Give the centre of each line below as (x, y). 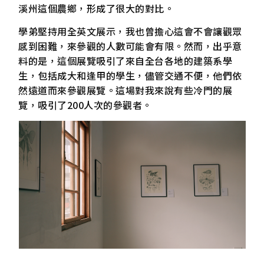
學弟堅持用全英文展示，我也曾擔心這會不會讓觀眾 (130, 31)
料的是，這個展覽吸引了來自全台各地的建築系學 (126, 60)
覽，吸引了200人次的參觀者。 (85, 105)
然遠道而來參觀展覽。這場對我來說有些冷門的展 (126, 90)
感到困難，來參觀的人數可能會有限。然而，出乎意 (130, 46)
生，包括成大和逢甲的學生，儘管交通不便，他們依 (130, 75)
